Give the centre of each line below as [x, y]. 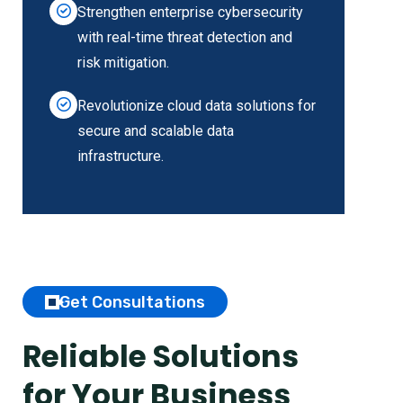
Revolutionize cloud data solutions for [197, 105]
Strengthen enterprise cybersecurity [190, 12]
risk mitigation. [123, 62]
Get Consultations [132, 302]
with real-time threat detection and [185, 37]
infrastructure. [121, 156]
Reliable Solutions [161, 356]
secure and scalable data [156, 130]
